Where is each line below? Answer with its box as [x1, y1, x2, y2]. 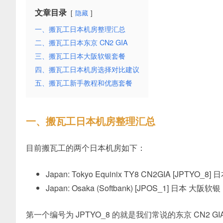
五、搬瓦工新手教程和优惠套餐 [35, 77, 132, 88]
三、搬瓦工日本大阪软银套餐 [35, 50, 125, 61]
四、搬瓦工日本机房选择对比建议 [35, 64, 139, 74]
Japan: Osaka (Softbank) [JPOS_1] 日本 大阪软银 [46, 182, 221, 194]
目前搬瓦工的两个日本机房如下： [26, 142, 145, 153]
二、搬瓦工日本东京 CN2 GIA [35, 37, 128, 47]
